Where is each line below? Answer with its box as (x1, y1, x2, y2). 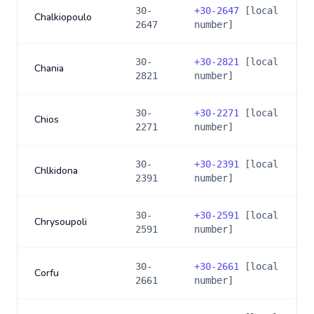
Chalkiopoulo (34, 11, 92, 24)
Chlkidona (34, 164, 78, 177)
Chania (34, 62, 64, 75)
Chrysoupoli (34, 215, 87, 228)
